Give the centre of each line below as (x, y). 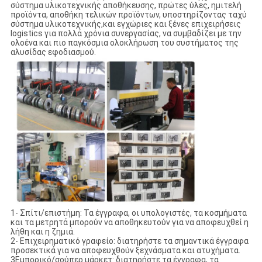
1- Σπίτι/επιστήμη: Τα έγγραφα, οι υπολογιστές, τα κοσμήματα (128, 213)
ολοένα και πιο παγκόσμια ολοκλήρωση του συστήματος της (124, 43)
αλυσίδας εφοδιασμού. (53, 52)
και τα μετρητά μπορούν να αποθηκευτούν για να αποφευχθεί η (129, 223)
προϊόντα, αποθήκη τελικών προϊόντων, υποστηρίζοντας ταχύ (128, 15)
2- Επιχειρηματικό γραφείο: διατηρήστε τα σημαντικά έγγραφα (129, 241)
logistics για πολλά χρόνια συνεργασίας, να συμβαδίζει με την (126, 34)
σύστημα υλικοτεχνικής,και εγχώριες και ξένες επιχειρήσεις (125, 24)
